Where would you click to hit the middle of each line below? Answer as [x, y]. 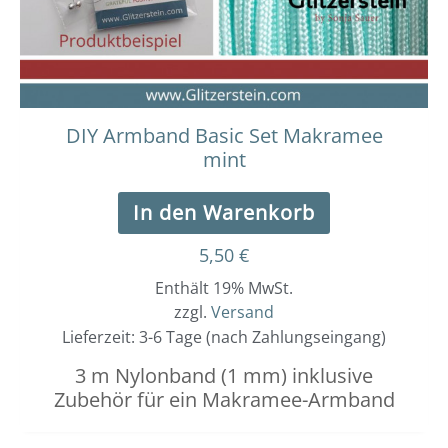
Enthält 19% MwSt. [224, 288]
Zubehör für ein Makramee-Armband [224, 400]
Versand [242, 312]
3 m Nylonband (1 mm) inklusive [224, 376]
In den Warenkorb [224, 213]
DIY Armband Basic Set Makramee [224, 136]
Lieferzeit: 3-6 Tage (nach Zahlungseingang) [224, 337]
